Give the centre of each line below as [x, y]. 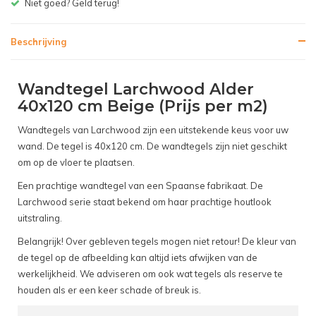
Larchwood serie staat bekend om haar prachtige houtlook [145, 202]
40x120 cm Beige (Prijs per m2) [143, 107]
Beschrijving [38, 42]
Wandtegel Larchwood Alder [136, 90]
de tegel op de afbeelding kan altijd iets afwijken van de [138, 258]
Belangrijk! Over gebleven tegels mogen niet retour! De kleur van [157, 242]
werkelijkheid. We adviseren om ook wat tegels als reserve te [150, 274]
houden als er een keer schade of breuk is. [109, 290]
